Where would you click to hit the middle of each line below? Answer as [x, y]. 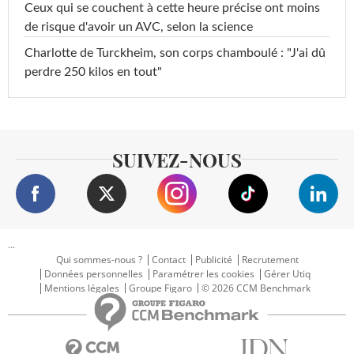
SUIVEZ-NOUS [177, 159]
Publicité [213, 259]
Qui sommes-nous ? [99, 259]
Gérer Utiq [287, 273]
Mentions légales [82, 288]
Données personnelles [94, 273]
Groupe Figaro [160, 288]
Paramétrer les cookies [203, 273]
